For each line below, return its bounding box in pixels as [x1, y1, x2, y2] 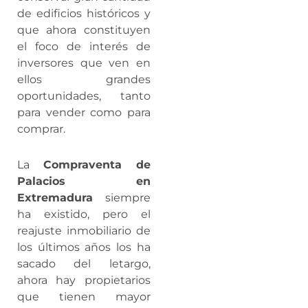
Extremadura [17, 191, 93, 205]
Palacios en [17, 175, 151, 188]
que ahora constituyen [17, 23, 151, 37]
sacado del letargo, [17, 257, 151, 271]
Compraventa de [43, 158, 151, 172]
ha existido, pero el [17, 208, 151, 221]
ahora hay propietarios [17, 274, 151, 287]
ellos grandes [17, 73, 151, 87]
